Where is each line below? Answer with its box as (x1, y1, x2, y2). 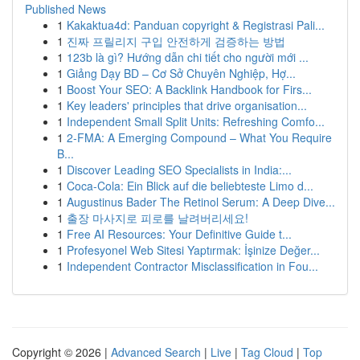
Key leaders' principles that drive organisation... (67, 97, 307, 113)
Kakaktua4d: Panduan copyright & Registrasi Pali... (67, 17, 325, 33)
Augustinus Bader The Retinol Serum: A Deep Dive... (67, 194, 335, 210)
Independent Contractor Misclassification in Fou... (67, 258, 318, 274)
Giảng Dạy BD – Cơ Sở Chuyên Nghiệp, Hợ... (67, 65, 296, 81)
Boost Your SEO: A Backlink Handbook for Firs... (67, 81, 312, 97)
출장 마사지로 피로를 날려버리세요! (67, 210, 248, 226)
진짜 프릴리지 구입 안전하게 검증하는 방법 (67, 33, 285, 49)
